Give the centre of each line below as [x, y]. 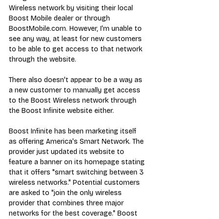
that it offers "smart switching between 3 [77, 172]
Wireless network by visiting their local [72, 8]
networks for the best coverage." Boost [74, 213]
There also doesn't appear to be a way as [77, 80]
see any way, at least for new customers [76, 39]
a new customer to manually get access [76, 90]
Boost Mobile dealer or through [60, 18]
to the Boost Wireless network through [74, 100]
